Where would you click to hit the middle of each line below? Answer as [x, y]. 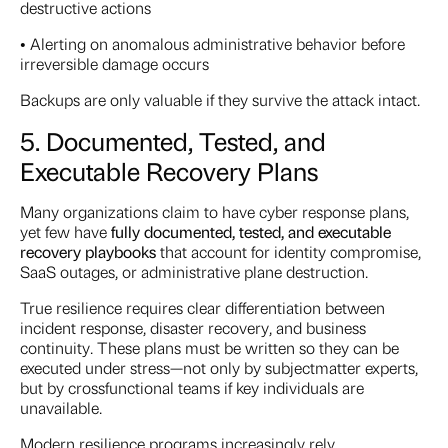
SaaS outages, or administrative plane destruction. [194, 272]
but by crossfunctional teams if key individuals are [192, 388]
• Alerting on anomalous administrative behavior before [212, 44]
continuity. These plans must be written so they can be [209, 348]
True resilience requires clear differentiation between [202, 308]
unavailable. [61, 408]
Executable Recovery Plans [169, 171]
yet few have [65, 232]
